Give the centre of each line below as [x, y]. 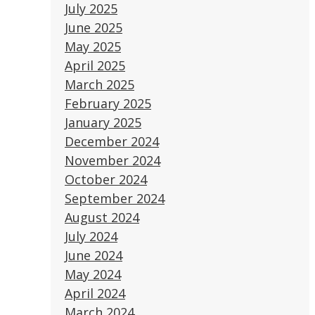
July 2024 [91, 236]
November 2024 [112, 160]
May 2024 [93, 274]
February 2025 [108, 103]
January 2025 [103, 122]
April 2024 [95, 293]
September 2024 [115, 198]
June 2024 [94, 255]
